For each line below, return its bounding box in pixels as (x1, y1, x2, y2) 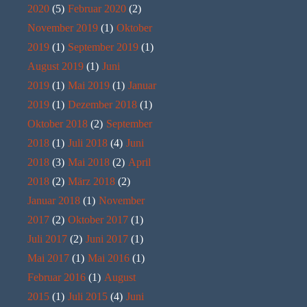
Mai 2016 (88, 251, 130, 264)
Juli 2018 (68, 136, 108, 149)
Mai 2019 (68, 79, 110, 91)
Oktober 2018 (27, 117, 88, 130)
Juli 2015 (68, 290, 108, 302)
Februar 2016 (27, 271, 86, 283)
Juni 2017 (86, 232, 128, 245)
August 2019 (27, 60, 84, 72)
